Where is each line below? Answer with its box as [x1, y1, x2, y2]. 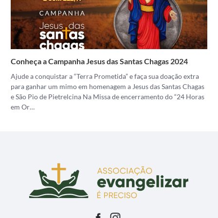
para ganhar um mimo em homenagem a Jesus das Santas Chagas [11, 82, 205, 91]
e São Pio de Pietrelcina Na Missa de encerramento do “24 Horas [11, 92, 205, 101]
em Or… [11, 103, 35, 111]
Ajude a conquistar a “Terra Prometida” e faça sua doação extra [11, 72, 200, 80]
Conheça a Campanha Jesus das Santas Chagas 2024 [11, 56, 188, 66]
